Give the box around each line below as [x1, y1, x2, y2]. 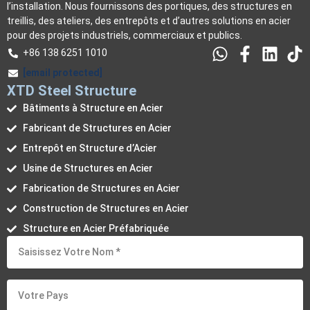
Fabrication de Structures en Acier [22, 183, 180, 194]
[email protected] [22, 67, 102, 79]
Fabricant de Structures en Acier [22, 122, 172, 134]
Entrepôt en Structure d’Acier [22, 143, 157, 154]
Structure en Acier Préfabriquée [22, 223, 169, 235]
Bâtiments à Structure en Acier [22, 102, 163, 114]
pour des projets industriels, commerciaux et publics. [7, 30, 242, 42]
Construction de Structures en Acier [22, 203, 189, 215]
